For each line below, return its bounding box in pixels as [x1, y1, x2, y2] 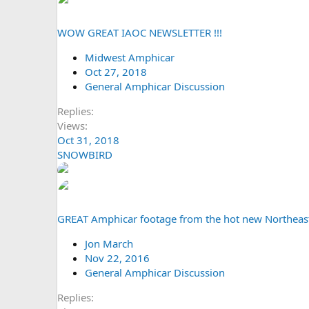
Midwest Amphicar [85, 50, 175, 64]
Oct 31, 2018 [57, 132, 119, 147]
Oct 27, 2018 [85, 64, 147, 79]
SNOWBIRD [57, 147, 112, 161]
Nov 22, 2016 [85, 250, 150, 265]
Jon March [85, 236, 133, 250]
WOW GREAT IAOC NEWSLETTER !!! [57, 25, 222, 39]
